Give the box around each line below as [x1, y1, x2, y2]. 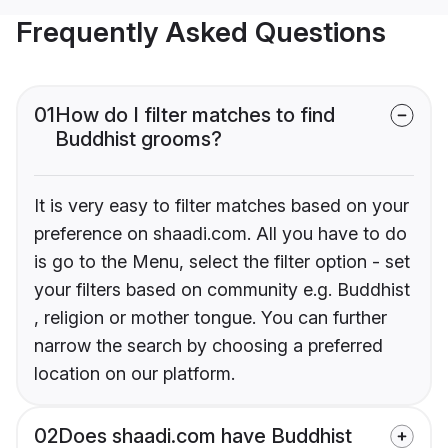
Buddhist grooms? [55, 127, 222, 152]
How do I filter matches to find [55, 103, 335, 128]
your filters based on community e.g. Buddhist [34, 279, 410, 301]
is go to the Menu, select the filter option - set [34, 251, 410, 273]
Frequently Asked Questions [16, 15, 386, 50]
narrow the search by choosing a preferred [34, 335, 383, 357]
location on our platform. [34, 363, 235, 385]
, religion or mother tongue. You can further [34, 307, 387, 329]
